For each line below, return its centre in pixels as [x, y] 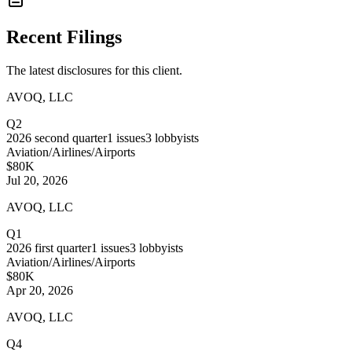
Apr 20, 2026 [40, 290]
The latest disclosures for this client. [94, 70]
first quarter [63, 247]
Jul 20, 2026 [37, 180]
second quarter [71, 137]
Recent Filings [64, 37]
